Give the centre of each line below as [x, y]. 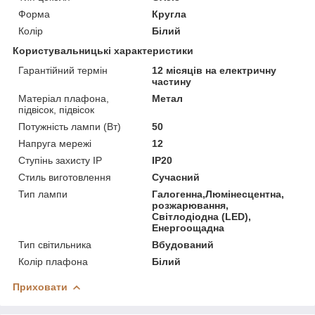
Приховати [40, 287]
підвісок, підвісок [56, 109]
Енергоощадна [188, 227]
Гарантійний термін [63, 70]
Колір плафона [53, 261]
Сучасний [176, 177]
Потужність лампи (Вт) [70, 126]
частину [172, 81]
